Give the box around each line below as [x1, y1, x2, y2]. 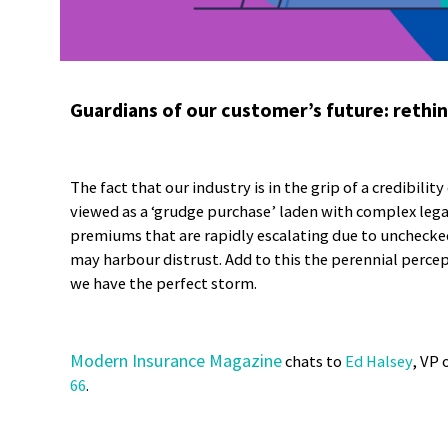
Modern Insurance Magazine [70, 348, 282, 372]
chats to [282, 350, 345, 372]
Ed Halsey [345, 350, 412, 372]
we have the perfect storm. [70, 273, 260, 295]
